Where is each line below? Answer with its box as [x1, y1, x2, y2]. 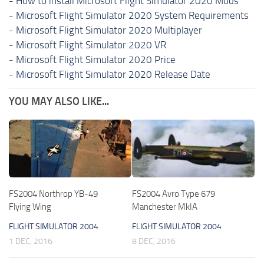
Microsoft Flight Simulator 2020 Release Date [16, 68, 210, 80]
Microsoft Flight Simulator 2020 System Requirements [16, 9, 249, 21]
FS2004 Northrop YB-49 [9, 188, 98, 199]
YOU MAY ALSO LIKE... [9, 94, 109, 108]
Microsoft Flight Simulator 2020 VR [16, 38, 166, 51]
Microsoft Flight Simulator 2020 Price [16, 53, 176, 65]
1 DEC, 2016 [9, 236, 52, 246]
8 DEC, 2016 [132, 236, 176, 246]
